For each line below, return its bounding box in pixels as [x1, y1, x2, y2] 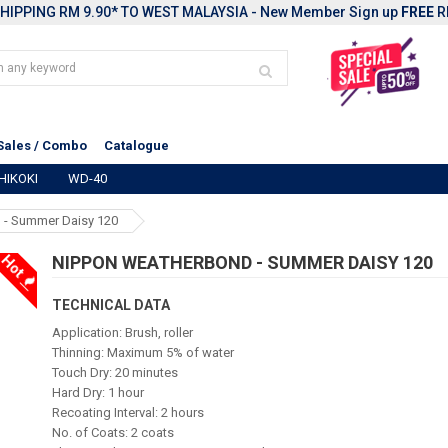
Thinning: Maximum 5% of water [52, 345, 235, 360]
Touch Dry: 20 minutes [52, 365, 179, 380]
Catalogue [104, 138, 169, 153]
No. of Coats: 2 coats [52, 425, 175, 440]
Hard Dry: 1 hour [52, 385, 145, 400]
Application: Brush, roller [52, 325, 194, 340]
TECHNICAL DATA [52, 297, 171, 313]
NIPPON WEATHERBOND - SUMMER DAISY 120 [52, 252, 434, 273]
